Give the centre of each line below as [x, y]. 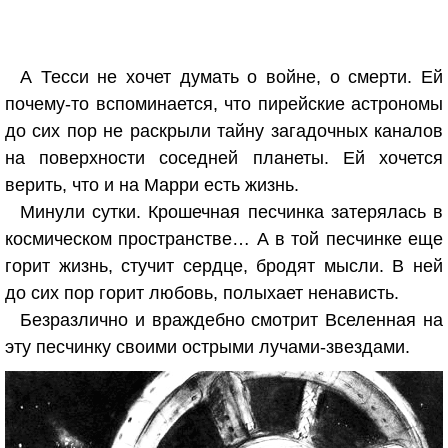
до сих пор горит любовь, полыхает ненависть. [202, 293]
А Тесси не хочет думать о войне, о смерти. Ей [231, 77]
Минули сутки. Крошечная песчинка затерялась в [231, 212]
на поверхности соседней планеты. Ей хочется [224, 158]
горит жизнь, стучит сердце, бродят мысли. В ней [224, 266]
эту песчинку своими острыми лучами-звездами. [207, 347]
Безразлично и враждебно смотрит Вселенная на [231, 320]
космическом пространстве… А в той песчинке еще [224, 239]
